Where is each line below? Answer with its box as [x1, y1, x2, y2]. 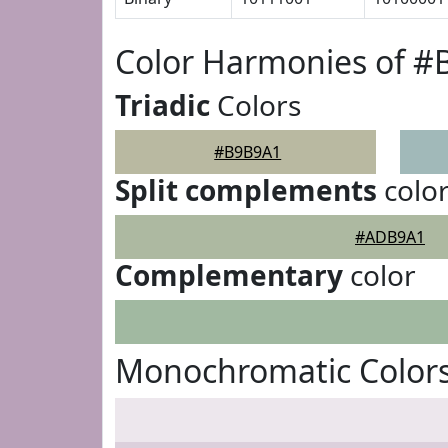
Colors [210, 86, 301, 124]
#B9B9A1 [214, 141, 282, 163]
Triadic [115, 86, 210, 124]
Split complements [115, 171, 377, 209]
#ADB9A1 [355, 226, 425, 248]
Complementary [115, 256, 343, 294]
